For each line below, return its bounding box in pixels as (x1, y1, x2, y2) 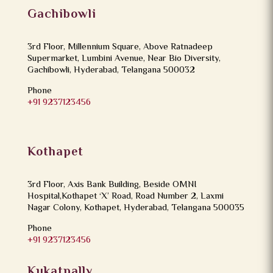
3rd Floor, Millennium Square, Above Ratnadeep (27, 40, 213, 54)
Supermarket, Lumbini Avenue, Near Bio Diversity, (27, 51, 221, 66)
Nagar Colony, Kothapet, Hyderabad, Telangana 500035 (27, 200, 244, 215)
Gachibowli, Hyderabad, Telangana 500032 (27, 63, 195, 77)
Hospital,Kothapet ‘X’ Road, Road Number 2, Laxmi (27, 189, 224, 204)
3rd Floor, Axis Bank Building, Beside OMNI (27, 177, 197, 192)
